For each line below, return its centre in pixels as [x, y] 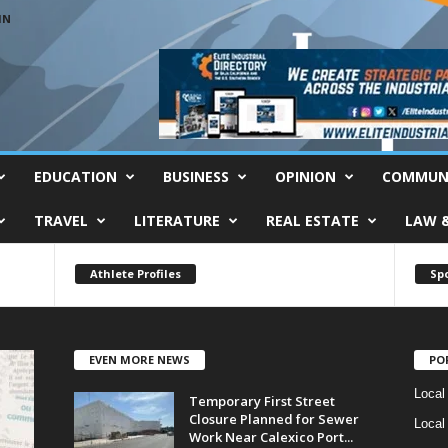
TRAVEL [60, 220]
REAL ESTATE [312, 220]
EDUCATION [75, 176]
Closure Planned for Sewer [273, 418]
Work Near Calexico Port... [270, 436]
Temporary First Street [261, 400]
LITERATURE [176, 220]
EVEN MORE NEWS [139, 359]
